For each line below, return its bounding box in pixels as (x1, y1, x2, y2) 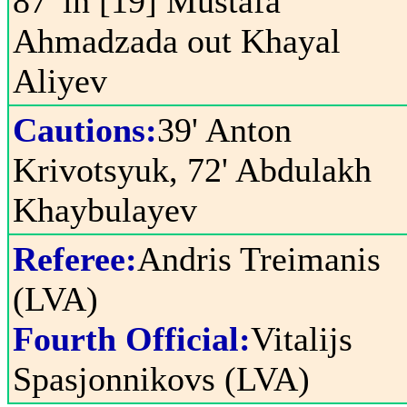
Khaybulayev (13, 191, 197, 229)
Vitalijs (251, 320, 352, 358)
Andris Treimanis (137, 240, 381, 278)
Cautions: (13, 111, 157, 149)
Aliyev (13, 62, 107, 100)
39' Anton (157, 111, 292, 149)
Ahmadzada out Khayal (13, 22, 341, 60)
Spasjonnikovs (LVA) (13, 360, 310, 398)
